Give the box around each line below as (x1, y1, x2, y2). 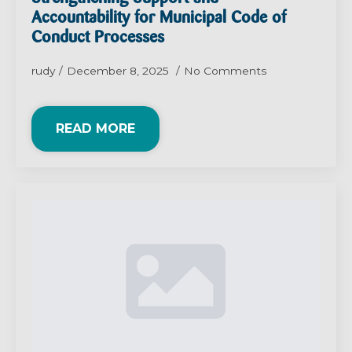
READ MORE (56, 121, 135, 137)
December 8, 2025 (67, 64, 172, 78)
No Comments (184, 64, 267, 78)
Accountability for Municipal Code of (31, 10, 286, 27)
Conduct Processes (31, 30, 164, 47)
